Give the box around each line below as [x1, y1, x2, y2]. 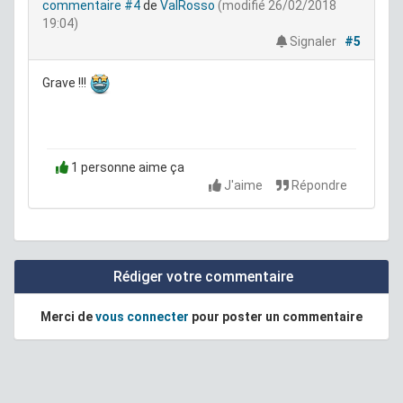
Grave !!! [42, 75, 89, 90]
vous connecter [95, 309, 189, 324]
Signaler [287, 33, 336, 49]
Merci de [40, 309, 95, 324]
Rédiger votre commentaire [110, 267, 293, 285]
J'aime [221, 177, 265, 193]
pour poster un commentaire [189, 309, 363, 324]
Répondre [289, 177, 347, 193]
